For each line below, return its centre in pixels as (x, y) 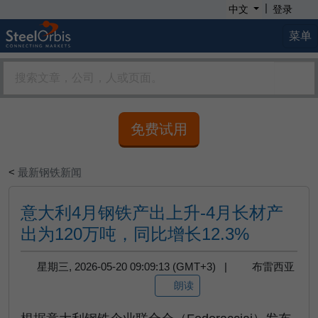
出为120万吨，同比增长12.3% (135, 234)
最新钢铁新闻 (50, 172)
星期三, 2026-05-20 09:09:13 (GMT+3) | (135, 267)
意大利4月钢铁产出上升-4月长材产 (152, 213)
